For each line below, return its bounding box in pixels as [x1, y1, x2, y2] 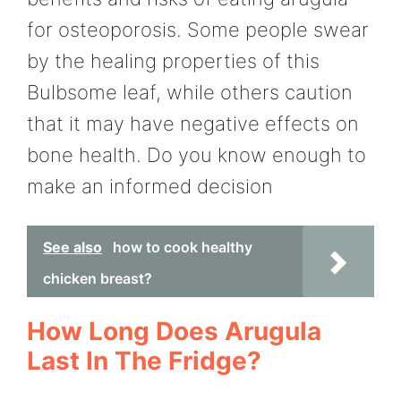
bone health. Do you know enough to [27, 142, 366, 166]
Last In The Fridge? [27, 346, 261, 377]
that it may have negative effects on [27, 111, 359, 135]
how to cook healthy [113, 238, 252, 257]
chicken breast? [43, 269, 152, 288]
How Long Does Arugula [27, 316, 321, 347]
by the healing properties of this [27, 48, 320, 73]
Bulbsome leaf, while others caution [27, 80, 353, 104]
